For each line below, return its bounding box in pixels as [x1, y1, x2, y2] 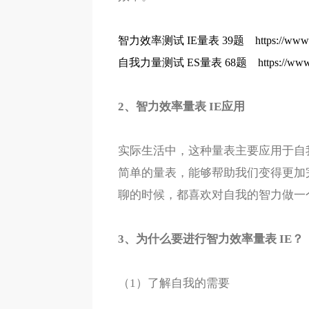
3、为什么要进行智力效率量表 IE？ [117, 232, 303, 246]
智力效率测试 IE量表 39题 [117, 34, 244, 46]
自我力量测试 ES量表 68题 [117, 57, 247, 68]
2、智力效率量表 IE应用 [117, 100, 245, 113]
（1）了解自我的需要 [117, 277, 230, 290]
